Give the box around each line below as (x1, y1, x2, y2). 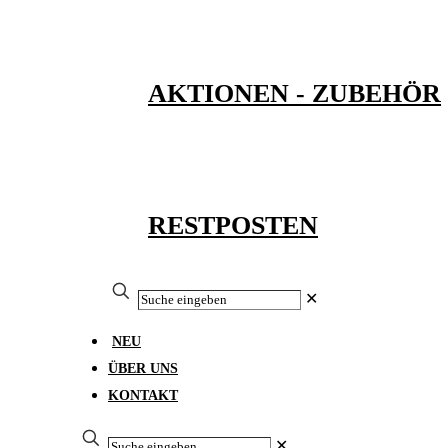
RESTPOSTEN (148, 210, 318, 240)
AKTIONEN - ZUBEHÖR (148, 79, 441, 109)
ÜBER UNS (108, 361, 178, 377)
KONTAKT (108, 388, 178, 404)
